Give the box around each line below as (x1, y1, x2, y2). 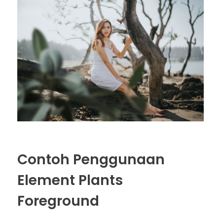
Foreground (17, 191, 99, 211)
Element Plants (17, 170, 123, 190)
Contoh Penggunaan (17, 149, 165, 169)
